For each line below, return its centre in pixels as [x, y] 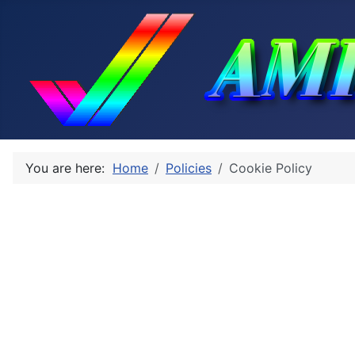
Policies [189, 168]
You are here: [69, 168]
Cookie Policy [271, 168]
